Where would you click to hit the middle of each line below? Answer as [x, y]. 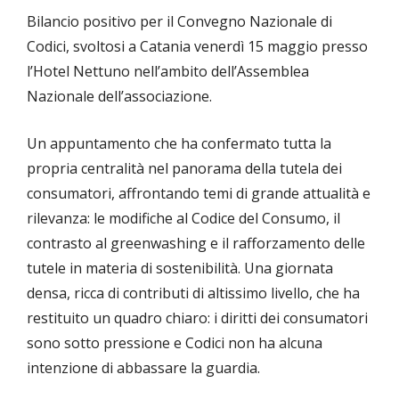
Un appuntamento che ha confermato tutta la [179, 144]
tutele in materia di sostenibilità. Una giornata [180, 269]
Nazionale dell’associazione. [119, 97]
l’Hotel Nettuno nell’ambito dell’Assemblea [168, 72]
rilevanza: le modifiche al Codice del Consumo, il [183, 219]
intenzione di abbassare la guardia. [143, 368]
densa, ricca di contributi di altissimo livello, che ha [193, 293]
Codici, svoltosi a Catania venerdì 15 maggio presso [197, 47]
